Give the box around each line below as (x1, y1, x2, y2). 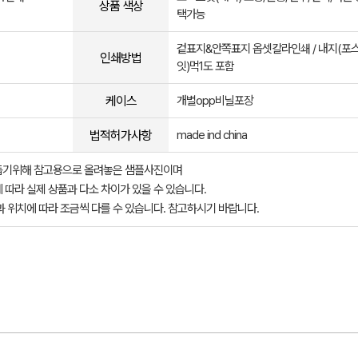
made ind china (177, 128, 247, 142)
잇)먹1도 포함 (177, 59, 234, 74)
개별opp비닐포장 (177, 93, 253, 108)
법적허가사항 (89, 127, 152, 143)
